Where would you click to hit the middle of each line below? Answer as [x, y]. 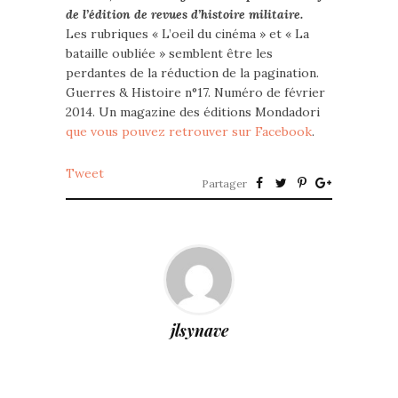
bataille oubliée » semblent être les [169, 54]
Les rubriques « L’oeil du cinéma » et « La [187, 34]
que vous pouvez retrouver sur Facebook [189, 132]
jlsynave [199, 331]
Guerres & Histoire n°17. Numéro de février [195, 93]
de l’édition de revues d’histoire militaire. [184, 15]
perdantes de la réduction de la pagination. [192, 73]
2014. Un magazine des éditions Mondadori [193, 112]
